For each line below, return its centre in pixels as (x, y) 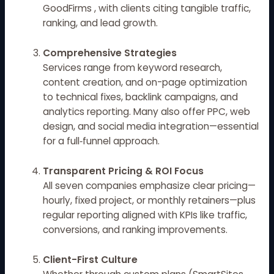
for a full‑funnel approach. (102, 141)
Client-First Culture (91, 259)
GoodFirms (68, 9)
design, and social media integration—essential (151, 127)
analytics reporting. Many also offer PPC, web (147, 112)
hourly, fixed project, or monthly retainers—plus (150, 201)
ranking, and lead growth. (101, 23)
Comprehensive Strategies (110, 53)
